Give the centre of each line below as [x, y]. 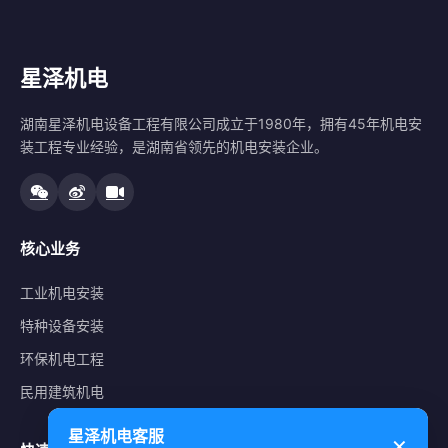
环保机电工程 [62, 358]
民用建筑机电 [62, 391]
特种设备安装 [62, 325]
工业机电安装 [62, 292]
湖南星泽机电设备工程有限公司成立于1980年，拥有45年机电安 [221, 123]
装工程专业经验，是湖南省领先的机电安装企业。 [174, 146]
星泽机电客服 [116, 436]
